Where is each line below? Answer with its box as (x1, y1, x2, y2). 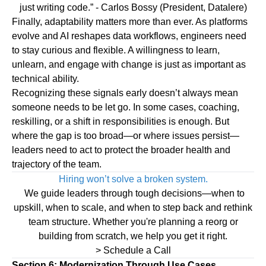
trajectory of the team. (12, 159, 102, 170)
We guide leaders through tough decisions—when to (21, 188, 245, 199)
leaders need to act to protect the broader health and (12, 145, 230, 156)
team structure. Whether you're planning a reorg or (28, 217, 238, 227)
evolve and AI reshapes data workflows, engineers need (12, 31, 246, 42)
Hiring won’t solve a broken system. (58, 174, 208, 185)
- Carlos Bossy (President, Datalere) (93, 2, 247, 13)
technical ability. (12, 74, 79, 84)
